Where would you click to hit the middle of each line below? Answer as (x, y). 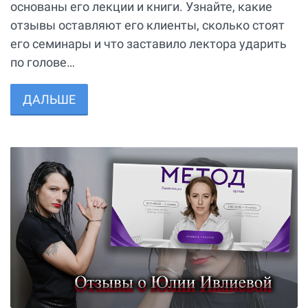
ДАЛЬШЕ (49, 100)
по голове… (43, 63)
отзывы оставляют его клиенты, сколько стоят (147, 25)
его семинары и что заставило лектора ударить (148, 44)
